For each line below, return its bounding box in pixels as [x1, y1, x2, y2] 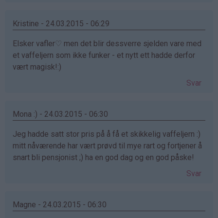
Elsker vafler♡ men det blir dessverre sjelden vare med [13, 38, 201, 48]
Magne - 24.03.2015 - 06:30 [13, 200, 107, 209]
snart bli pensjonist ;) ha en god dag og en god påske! [13, 152, 194, 162]
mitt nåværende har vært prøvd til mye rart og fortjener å [13, 141, 202, 150]
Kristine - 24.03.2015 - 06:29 [13, 18, 109, 28]
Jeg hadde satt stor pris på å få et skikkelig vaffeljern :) [13, 129, 200, 139]
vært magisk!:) [13, 62, 61, 72]
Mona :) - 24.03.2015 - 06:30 [13, 109, 108, 119]
